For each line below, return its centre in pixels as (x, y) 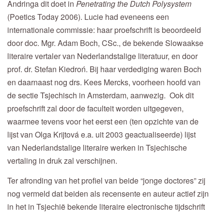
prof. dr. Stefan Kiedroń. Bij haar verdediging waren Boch (104, 69)
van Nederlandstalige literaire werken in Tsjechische (97, 148)
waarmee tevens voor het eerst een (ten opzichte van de (103, 122)
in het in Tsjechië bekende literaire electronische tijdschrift (106, 206)
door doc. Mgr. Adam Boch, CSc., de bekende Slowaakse (105, 43)
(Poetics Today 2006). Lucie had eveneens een (88, 17)
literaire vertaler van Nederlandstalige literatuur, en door (102, 56)
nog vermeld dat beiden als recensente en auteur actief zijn (108, 193)
